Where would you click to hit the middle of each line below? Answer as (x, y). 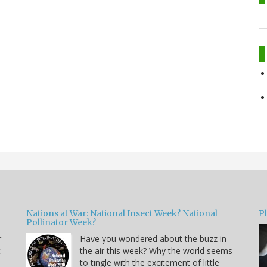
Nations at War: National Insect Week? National (122, 213)
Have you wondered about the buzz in (153, 238)
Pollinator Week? (61, 222)
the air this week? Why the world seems (156, 250)
